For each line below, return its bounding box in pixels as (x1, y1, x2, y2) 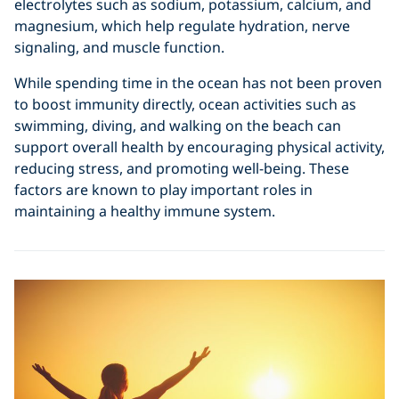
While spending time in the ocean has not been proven (14, 72, 382, 93)
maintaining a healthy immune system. (14, 200, 275, 221)
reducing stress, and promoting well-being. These (14, 158, 349, 178)
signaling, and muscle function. (14, 37, 224, 57)
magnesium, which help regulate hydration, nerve (14, 15, 350, 36)
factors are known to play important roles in (14, 179, 313, 199)
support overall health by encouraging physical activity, (14, 136, 385, 157)
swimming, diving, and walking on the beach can (14, 115, 341, 135)
